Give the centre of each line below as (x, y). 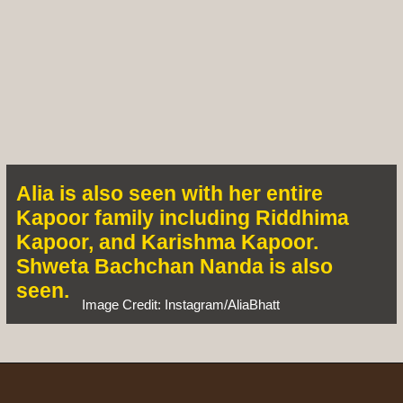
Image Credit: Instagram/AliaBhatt (181, 305)
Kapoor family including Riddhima (183, 217)
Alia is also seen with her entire (170, 193)
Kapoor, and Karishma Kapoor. (168, 242)
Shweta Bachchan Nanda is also (175, 266)
